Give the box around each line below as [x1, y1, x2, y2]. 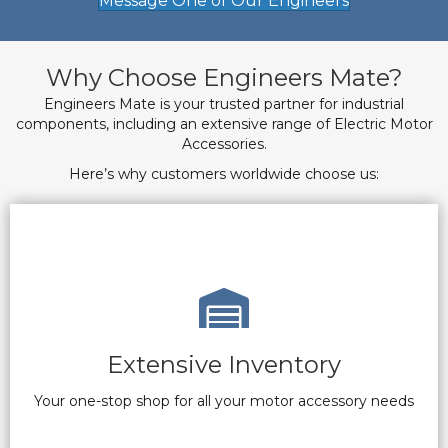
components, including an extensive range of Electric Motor [15, 115, 433, 134]
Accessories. [181, 135, 267, 154]
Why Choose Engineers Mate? [45, 63, 403, 93]
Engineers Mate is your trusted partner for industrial [44, 95, 404, 114]
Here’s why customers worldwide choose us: [69, 165, 379, 184]
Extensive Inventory [107, 349, 341, 379]
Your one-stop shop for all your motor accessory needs [34, 391, 414, 410]
